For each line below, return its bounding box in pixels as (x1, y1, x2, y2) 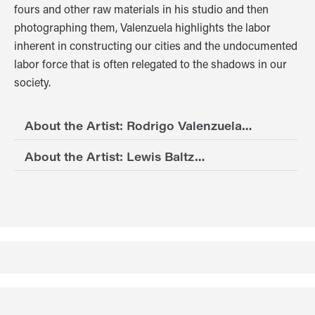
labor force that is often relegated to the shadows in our (14, 56, 287, 71)
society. (14, 74, 51, 89)
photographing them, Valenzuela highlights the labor (14, 19, 271, 34)
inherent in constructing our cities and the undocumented (14, 37, 297, 53)
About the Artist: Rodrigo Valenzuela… (25, 117, 252, 133)
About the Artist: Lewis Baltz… (25, 148, 205, 164)
